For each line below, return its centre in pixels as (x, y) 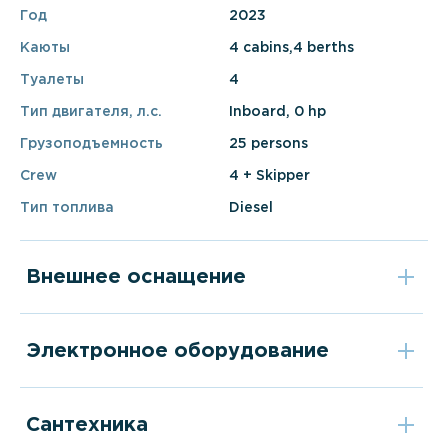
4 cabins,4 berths (291, 47)
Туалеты (52, 79)
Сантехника (86, 425)
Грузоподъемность (91, 143)
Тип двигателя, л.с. (91, 111)
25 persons (268, 143)
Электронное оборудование (177, 351)
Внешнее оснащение (135, 277)
